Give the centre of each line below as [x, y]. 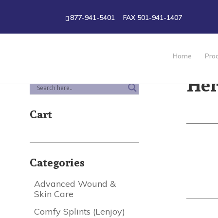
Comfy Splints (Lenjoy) [80, 211]
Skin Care [54, 194]
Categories [57, 163]
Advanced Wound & [75, 184]
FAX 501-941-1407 [153, 18]
